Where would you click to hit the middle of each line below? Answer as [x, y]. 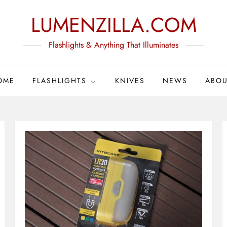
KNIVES [130, 81]
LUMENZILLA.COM [113, 25]
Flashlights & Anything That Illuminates [113, 45]
